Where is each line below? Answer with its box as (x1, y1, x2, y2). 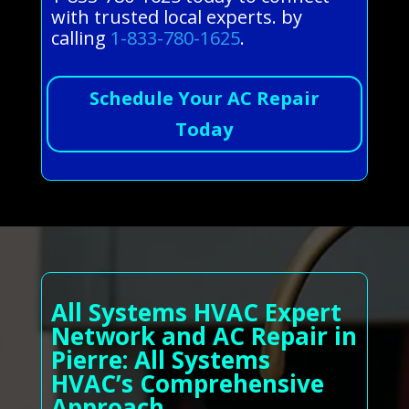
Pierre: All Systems (50, 343, 270, 377)
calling (50, 26, 110, 51)
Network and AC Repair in (50, 320, 357, 353)
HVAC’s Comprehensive (50, 367, 324, 401)
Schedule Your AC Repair (89, 86, 320, 111)
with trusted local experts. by (50, 5, 302, 30)
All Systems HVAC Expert (50, 296, 341, 330)
